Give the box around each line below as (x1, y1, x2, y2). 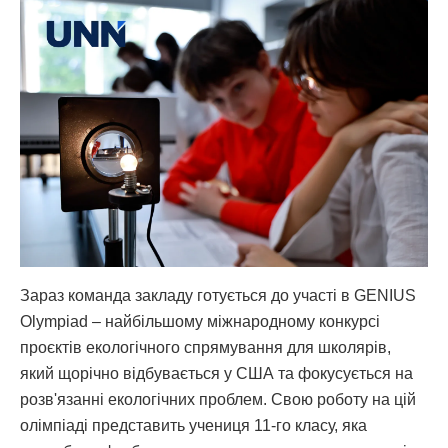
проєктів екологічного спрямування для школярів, (20, 338, 391, 356)
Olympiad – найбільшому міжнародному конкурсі (20, 312, 380, 330)
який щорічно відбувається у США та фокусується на (20, 364, 413, 382)
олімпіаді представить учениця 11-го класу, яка (20, 416, 367, 434)
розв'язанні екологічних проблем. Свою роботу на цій (20, 390, 416, 408)
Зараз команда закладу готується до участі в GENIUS (20, 286, 416, 304)
